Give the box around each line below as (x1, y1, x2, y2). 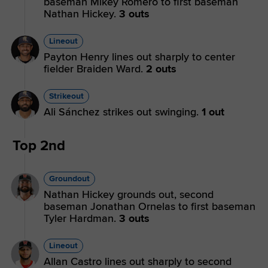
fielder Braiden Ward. (44, 62, 146, 75)
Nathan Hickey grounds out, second (44, 187, 214, 201)
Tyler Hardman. (44, 211, 119, 225)
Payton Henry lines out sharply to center (44, 50, 235, 63)
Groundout (49, 173, 90, 184)
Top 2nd (13, 136, 65, 154)
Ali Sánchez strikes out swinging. (44, 105, 202, 118)
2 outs (146, 62, 176, 75)
